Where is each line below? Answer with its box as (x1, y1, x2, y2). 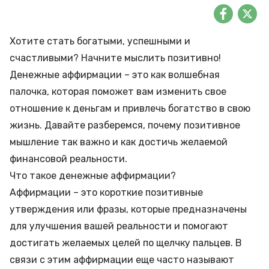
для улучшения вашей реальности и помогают (10, 220, 228, 232)
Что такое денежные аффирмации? (10, 170, 178, 181)
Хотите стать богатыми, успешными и (10, 35, 190, 47)
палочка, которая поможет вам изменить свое (10, 86, 226, 97)
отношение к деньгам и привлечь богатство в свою (10, 103, 250, 114)
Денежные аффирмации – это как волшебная (10, 69, 220, 80)
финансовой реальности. (10, 153, 130, 165)
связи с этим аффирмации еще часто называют (10, 254, 234, 265)
